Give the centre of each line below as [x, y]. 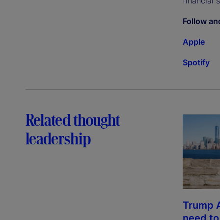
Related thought [73, 120]
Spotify [196, 63]
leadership [58, 139]
